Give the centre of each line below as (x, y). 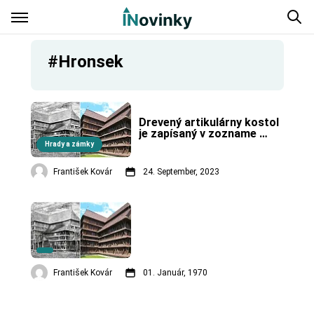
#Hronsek (85, 62)
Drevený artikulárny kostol (209, 122)
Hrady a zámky (69, 144)
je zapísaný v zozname (197, 133)
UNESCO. (162, 144)
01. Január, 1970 (175, 272)
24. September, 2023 (181, 172)
